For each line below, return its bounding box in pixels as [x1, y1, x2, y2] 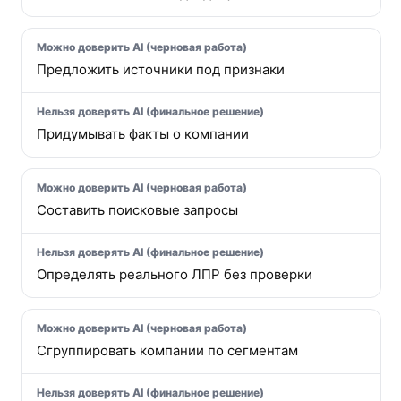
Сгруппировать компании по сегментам [37, 342, 298, 359]
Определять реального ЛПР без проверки [37, 266, 312, 283]
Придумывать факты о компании [37, 125, 249, 142]
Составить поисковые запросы [37, 201, 238, 218]
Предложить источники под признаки [37, 61, 285, 78]
